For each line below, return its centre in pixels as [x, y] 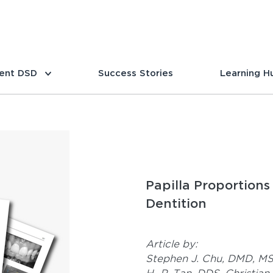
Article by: [172, 244]
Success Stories [135, 73]
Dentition [176, 203]
